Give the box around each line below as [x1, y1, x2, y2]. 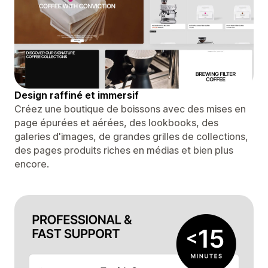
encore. [14, 157, 49, 170]
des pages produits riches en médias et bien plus [14, 144, 233, 156]
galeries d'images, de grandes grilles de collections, [14, 130, 248, 142]
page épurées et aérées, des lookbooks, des [14, 116, 218, 129]
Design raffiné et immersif [14, 89, 139, 101]
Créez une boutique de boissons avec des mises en [14, 102, 246, 115]
